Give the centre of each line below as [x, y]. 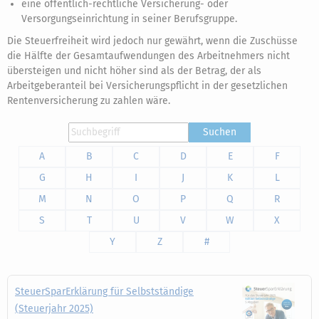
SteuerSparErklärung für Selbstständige [104, 292]
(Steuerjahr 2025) [54, 309]
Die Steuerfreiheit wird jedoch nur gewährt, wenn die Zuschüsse [152, 41]
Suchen [220, 132]
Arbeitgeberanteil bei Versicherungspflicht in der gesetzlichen [147, 86]
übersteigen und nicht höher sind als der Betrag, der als [134, 71]
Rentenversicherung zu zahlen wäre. [89, 101]
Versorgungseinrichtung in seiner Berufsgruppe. [129, 19]
